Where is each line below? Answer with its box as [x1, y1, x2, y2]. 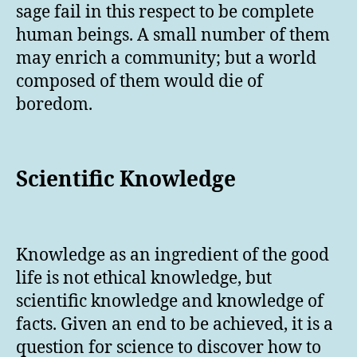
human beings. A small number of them [16, 24, 330, 46]
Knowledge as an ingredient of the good [16, 244, 329, 266]
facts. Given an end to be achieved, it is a [16, 313, 333, 335]
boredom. [16, 93, 92, 116]
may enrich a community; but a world [16, 47, 316, 69]
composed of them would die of [16, 70, 263, 92]
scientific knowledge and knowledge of [16, 290, 324, 312]
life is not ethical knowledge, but [16, 267, 272, 289]
